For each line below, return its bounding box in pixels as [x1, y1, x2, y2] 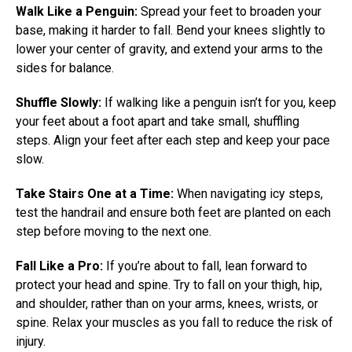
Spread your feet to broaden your [137, 4, 321, 20]
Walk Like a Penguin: [16, 4, 137, 20]
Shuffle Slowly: [16, 95, 101, 111]
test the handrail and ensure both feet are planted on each [16, 205, 331, 221]
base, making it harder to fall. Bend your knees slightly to [16, 23, 325, 38]
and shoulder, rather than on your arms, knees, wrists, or [16, 296, 318, 312]
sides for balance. [16, 60, 114, 76]
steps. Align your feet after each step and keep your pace [16, 133, 330, 148]
